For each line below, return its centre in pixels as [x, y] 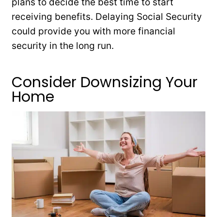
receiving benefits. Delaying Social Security [107, 16]
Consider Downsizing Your [105, 82]
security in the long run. [63, 46]
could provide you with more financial [93, 31]
